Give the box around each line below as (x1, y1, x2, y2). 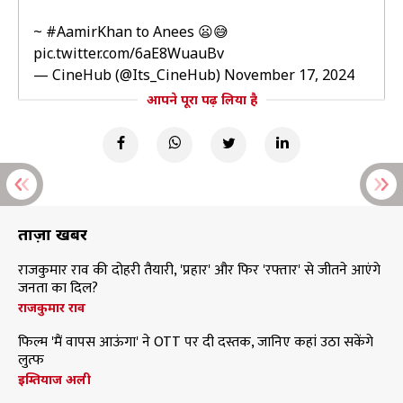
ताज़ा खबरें (18, 223, 87, 245)
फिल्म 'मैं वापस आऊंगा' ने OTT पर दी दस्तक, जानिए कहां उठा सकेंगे (18, 330, 373, 354)
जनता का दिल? (18, 276, 98, 300)
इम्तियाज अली (18, 371, 91, 388)
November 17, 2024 (224, 65, 354, 85)
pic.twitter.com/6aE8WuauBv (33, 43, 224, 63)
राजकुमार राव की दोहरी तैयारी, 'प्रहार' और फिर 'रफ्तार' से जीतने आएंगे (18, 258, 381, 282)
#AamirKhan (46, 22, 132, 41)
